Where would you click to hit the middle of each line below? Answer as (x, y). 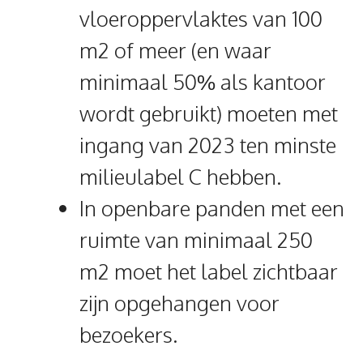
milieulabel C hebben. (180, 177)
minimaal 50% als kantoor (203, 82)
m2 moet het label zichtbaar (209, 271)
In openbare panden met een (212, 208)
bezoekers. (128, 335)
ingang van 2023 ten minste (208, 145)
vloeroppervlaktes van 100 (201, 19)
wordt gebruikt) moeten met (209, 113)
